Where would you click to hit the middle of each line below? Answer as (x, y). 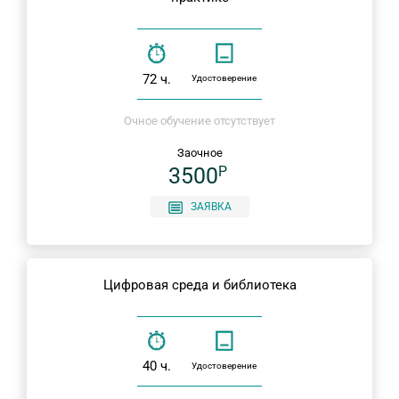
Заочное (199, 152)
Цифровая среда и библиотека (199, 285)
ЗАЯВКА (211, 206)
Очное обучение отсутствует (199, 120)
